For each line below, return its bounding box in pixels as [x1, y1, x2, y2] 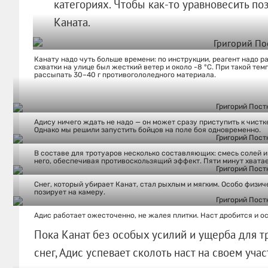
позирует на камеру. [33, 187, 105, 196]
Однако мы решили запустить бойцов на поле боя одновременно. [33, 125, 261, 134]
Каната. [53, 14, 90, 29]
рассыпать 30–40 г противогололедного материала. [33, 70, 216, 79]
